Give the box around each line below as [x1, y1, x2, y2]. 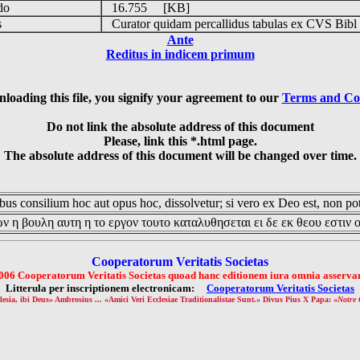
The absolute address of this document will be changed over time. [3, 149, 357, 162]
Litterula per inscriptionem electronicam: [6, 282, 207, 294]
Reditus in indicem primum [105, 47, 255, 61]
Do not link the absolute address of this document [46, 120, 314, 133]
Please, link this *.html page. [103, 134, 257, 148]
